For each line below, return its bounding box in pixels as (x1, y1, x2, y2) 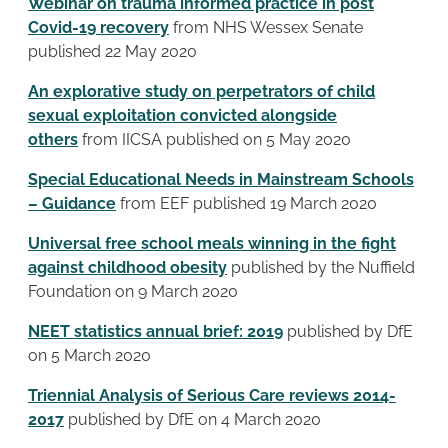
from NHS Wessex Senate (173, 17, 363, 37)
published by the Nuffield (231, 257, 415, 277)
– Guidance (28, 193, 116, 213)
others (28, 129, 78, 149)
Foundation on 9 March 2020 (28, 281, 238, 301)
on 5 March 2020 (28, 345, 151, 365)
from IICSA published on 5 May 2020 (82, 129, 351, 149)
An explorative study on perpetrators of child (28, 81, 375, 101)
